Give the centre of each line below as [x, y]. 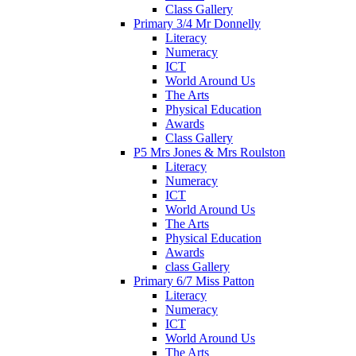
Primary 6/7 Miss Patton [194, 281]
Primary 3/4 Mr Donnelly [197, 23]
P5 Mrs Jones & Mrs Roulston [209, 152]
